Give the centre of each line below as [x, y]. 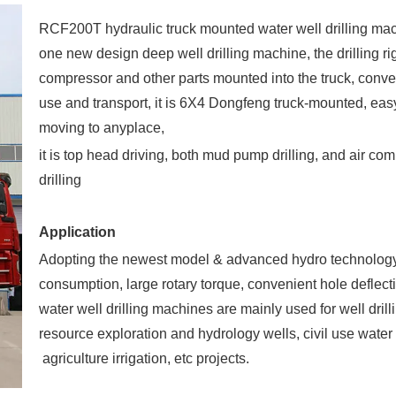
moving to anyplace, [102, 128]
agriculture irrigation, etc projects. [144, 359]
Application [77, 232]
